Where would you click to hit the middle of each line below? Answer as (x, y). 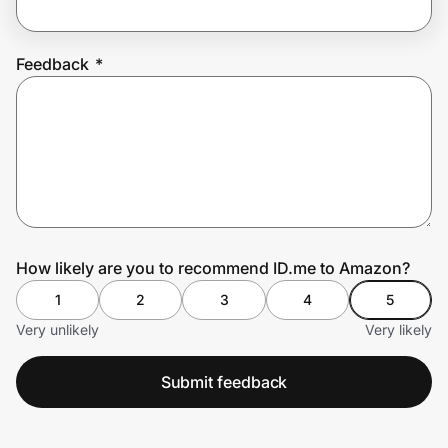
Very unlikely (57, 329)
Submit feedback (224, 381)
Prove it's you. (91, 80)
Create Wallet (76, 136)
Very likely (398, 329)
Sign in (184, 136)
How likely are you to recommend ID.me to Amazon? (213, 267)
